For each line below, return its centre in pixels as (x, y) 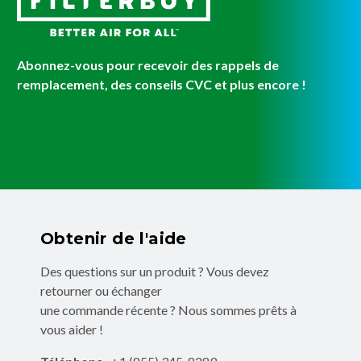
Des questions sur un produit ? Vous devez (155, 272)
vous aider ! (72, 330)
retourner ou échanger (101, 291)
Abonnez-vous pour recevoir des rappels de (148, 65)
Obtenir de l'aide (114, 239)
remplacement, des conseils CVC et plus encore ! (162, 85)
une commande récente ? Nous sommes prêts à (168, 310)
